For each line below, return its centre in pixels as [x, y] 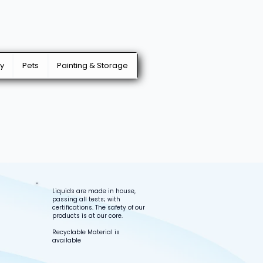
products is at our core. [87, 216]
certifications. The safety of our [99, 208]
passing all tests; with [86, 199]
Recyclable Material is [86, 232]
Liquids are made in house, [94, 191]
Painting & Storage [93, 65]
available [67, 240]
